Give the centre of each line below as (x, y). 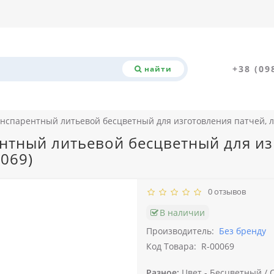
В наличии (182, 213)
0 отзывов (225, 191)
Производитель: (180, 231)
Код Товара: (171, 246)
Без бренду (243, 231)
